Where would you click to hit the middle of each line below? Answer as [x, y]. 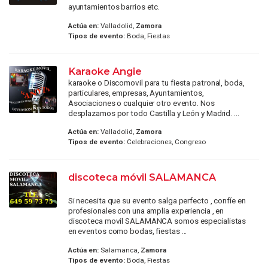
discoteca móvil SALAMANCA [142, 177]
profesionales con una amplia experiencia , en [146, 211]
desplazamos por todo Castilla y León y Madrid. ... [153, 113]
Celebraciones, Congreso [165, 142]
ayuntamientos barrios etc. [114, 7]
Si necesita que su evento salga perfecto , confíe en [157, 201]
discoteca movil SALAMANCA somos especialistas [157, 221]
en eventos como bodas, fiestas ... [127, 231]
